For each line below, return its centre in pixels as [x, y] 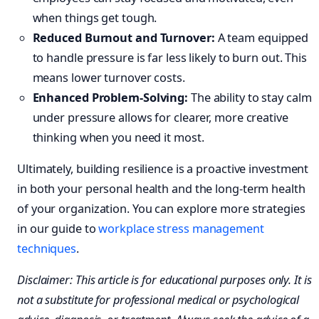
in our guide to [58, 228]
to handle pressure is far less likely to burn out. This [170, 57]
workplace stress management [181, 228]
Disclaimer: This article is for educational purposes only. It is [164, 280]
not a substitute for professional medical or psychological [158, 300]
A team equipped [262, 37]
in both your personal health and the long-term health [161, 188]
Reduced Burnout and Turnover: [124, 37]
